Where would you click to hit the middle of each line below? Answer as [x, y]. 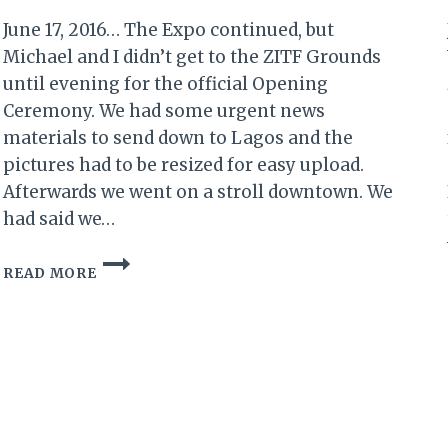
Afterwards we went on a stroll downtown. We [198, 192]
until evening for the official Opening [166, 84]
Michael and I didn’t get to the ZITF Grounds [192, 57]
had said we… [59, 219]
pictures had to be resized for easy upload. [184, 165]
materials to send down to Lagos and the [178, 138]
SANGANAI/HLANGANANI [194, 407]
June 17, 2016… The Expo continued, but [169, 30]
